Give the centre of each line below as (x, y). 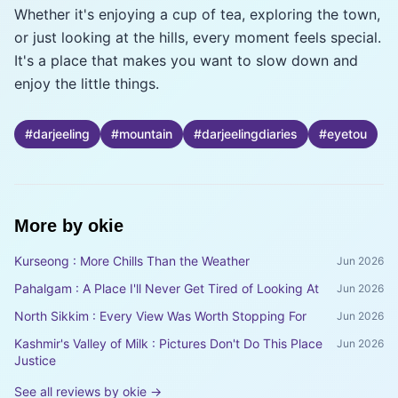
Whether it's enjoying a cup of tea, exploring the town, (197, 14)
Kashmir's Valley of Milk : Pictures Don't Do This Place (168, 343)
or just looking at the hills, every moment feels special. (198, 37)
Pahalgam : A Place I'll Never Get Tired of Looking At (167, 288)
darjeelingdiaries (250, 134)
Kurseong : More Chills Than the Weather (132, 261)
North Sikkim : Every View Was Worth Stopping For (160, 316)
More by (51, 226)
